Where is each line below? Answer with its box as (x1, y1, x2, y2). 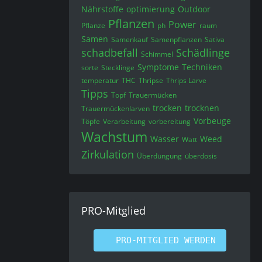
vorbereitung (149, 116, 191, 126)
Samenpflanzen (151, 34, 202, 44)
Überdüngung (137, 150, 182, 161)
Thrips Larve (166, 75, 206, 85)
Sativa (205, 34, 225, 44)
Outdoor (178, 3, 211, 15)
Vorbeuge (194, 115, 231, 126)
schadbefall (81, 45, 138, 60)
